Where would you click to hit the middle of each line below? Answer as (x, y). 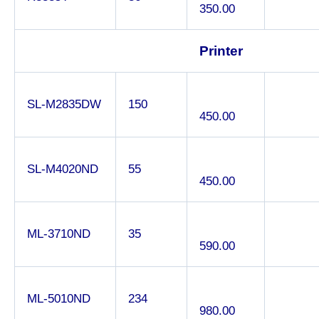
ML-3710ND (59, 234)
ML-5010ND (59, 298)
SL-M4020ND (63, 169)
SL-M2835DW (64, 104)
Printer (221, 51)
